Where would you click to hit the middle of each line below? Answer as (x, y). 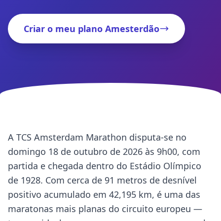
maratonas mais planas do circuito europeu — (105, 209)
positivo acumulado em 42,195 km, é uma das (104, 194)
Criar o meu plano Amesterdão (92, 29)
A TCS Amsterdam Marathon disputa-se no (97, 137)
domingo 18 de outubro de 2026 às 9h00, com (104, 151)
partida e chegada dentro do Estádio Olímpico (105, 166)
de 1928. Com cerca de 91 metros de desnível (102, 180)
